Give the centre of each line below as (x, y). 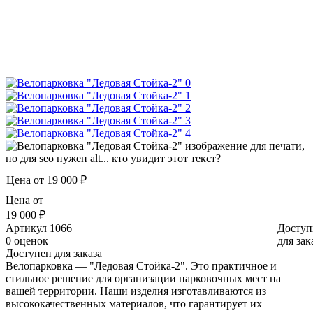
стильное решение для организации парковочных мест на (143, 278)
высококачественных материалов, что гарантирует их (134, 303)
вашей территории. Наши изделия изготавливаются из (136, 291)
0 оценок (27, 240)
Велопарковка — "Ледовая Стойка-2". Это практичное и (141, 265)
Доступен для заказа (54, 253)
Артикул (26, 228)
